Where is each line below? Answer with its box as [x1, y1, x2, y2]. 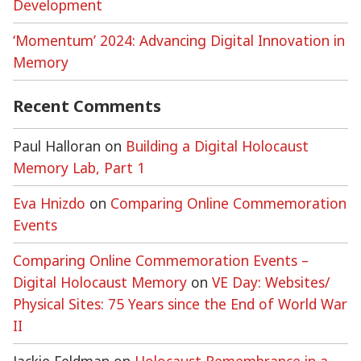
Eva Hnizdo [13, 193, 85, 214]
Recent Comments [13, 95, 161, 118]
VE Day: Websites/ [212, 272, 330, 293]
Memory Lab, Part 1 [13, 158, 145, 178]
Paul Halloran [13, 136, 101, 156]
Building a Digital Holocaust [126, 136, 309, 156]
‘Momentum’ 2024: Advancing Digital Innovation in [13, 30, 345, 50]
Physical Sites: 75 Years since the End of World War [13, 294, 347, 314]
